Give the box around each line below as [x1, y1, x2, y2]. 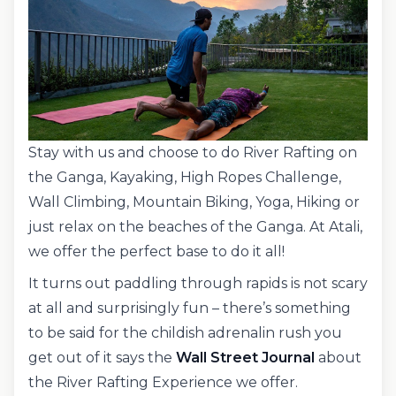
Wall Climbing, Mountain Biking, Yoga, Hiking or [28, 193, 360, 210]
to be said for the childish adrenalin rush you [28, 324, 342, 341]
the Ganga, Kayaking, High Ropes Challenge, [28, 168, 341, 186]
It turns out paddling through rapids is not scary [28, 274, 368, 292]
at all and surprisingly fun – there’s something [28, 299, 351, 316]
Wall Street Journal [176, 348, 315, 366]
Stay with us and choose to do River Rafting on [28, 143, 357, 161]
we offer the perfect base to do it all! [28, 242, 285, 260]
